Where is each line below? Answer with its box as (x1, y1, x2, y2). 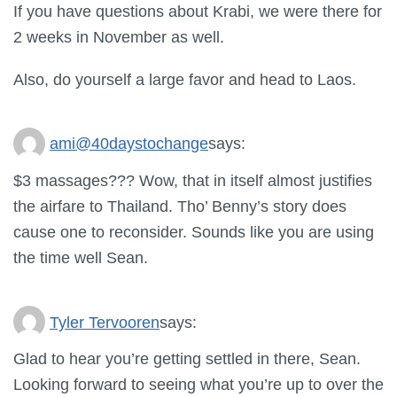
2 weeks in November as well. (13, 27, 224, 47)
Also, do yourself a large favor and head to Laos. (13, 69, 356, 89)
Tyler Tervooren (50, 312, 160, 331)
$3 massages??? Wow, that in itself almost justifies (13, 171, 372, 191)
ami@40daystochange (50, 134, 208, 153)
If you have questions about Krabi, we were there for (13, 2, 382, 21)
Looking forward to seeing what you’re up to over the (13, 375, 384, 394)
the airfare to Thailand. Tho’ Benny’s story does (13, 197, 346, 216)
